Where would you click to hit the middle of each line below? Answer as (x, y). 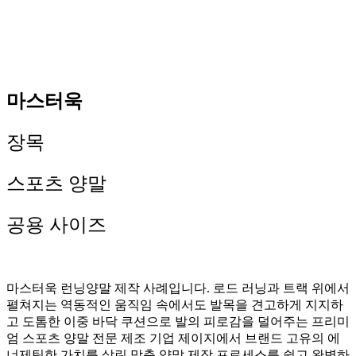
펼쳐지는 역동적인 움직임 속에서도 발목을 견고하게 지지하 (175, 304)
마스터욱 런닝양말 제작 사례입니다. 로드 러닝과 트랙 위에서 (178, 288)
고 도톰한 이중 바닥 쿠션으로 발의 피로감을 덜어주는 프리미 (178, 321)
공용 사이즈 (56, 224)
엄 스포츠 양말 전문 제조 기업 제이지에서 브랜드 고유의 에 (173, 338)
